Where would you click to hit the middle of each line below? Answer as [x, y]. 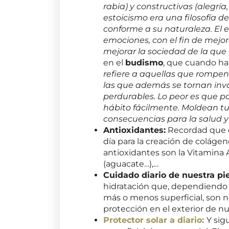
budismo [144, 62]
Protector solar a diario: [155, 220]
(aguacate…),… [131, 164]
